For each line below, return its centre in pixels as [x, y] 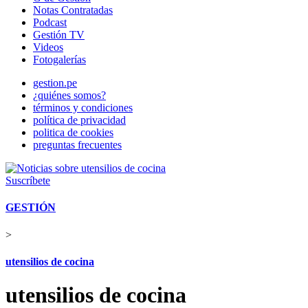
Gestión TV [59, 35]
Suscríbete [28, 180]
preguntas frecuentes [77, 145]
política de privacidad [79, 120]
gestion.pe [55, 83]
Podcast [50, 22]
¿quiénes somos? [69, 95]
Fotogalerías [59, 59]
